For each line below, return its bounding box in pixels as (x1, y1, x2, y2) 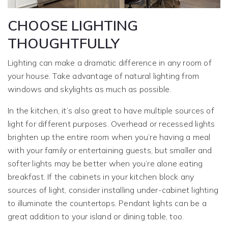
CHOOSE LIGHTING (8, 16, 138, 35)
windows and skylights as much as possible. (8, 84, 172, 95)
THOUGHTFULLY (8, 34, 120, 52)
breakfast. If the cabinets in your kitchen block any (8, 172, 194, 182)
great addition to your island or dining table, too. (8, 211, 184, 222)
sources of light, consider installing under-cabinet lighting (8, 185, 219, 195)
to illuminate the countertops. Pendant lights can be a (8, 198, 207, 209)
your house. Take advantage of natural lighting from (8, 71, 199, 81)
